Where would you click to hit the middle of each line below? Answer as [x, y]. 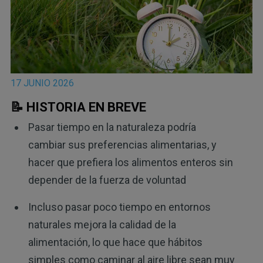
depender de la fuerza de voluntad [107, 180]
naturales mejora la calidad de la [102, 225]
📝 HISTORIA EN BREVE [78, 107]
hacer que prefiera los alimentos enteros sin [130, 163]
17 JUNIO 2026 [42, 83]
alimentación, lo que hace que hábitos [115, 242]
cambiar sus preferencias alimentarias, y [122, 145]
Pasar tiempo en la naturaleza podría [112, 127]
